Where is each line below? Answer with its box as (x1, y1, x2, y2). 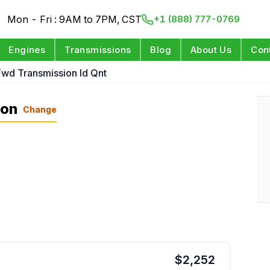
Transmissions (64, 44, 131, 55)
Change (22, 104, 57, 115)
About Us (190, 44, 232, 55)
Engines (8, 44, 46, 55)
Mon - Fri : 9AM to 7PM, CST (7, 13, 142, 25)
